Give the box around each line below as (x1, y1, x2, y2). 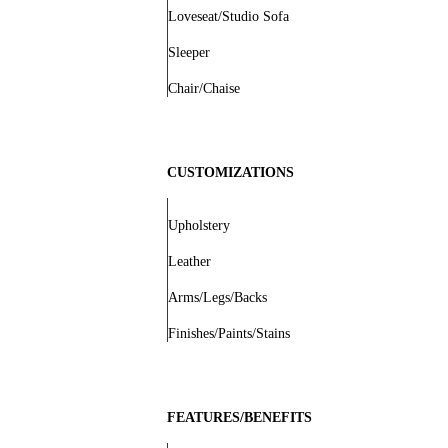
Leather (167, 254, 211, 270)
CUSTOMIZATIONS (166, 164, 294, 180)
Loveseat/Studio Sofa (167, 9, 289, 25)
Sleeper (167, 45, 210, 61)
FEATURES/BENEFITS (166, 409, 312, 425)
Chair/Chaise (167, 81, 240, 97)
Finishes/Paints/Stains (167, 326, 290, 342)
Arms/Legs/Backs (167, 290, 267, 306)
